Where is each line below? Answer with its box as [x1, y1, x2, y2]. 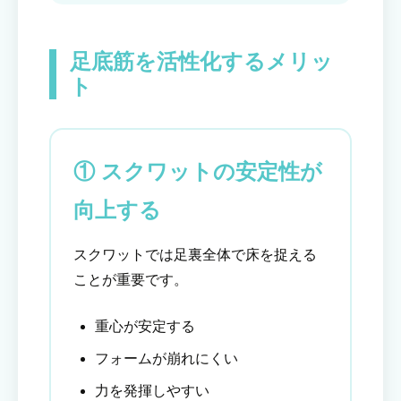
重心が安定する [95, 319, 195, 335]
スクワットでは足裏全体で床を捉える [73, 247, 317, 263]
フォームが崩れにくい [95, 351, 238, 367]
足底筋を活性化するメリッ [70, 49, 333, 74]
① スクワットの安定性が [73, 159, 322, 184]
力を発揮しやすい [95, 383, 209, 399]
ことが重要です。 [73, 272, 188, 288]
